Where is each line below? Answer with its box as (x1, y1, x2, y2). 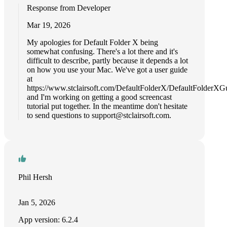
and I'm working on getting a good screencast (27, 93, 172, 101)
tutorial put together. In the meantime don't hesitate (27, 102, 187, 110)
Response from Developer (27, 4, 110, 12)
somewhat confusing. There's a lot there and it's (27, 47, 178, 56)
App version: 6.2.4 (18, 215, 78, 224)
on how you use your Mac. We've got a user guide (27, 65, 187, 74)
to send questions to (27, 111, 92, 120)
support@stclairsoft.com (92, 111, 169, 120)
